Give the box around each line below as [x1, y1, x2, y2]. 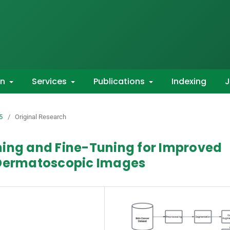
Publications [93, 75, 147, 87]
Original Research [15, 112, 66, 121]
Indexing [171, 75, 206, 87]
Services [32, 75, 69, 87]
